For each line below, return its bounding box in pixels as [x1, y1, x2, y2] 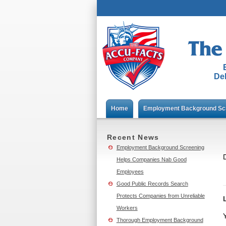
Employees [116, 168, 144, 175]
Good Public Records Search [116, 181, 188, 187]
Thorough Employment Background [116, 217, 203, 223]
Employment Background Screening [116, 144, 204, 150]
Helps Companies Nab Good [116, 156, 187, 162]
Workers [116, 205, 138, 211]
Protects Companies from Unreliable [116, 193, 205, 199]
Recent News [107, 133, 159, 141]
